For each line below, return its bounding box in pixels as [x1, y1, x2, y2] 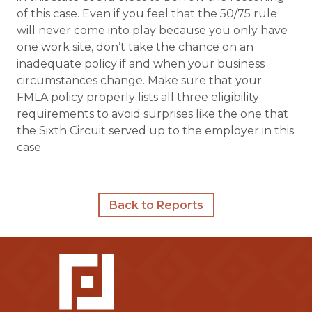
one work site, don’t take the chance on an [17, 40, 253, 54]
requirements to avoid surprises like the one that [17, 107, 288, 120]
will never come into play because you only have [17, 24, 288, 37]
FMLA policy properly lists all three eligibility [17, 91, 259, 104]
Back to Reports [109, 198, 203, 212]
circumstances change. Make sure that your [17, 74, 262, 87]
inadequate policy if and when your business [17, 57, 265, 70]
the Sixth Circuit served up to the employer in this [17, 124, 294, 137]
